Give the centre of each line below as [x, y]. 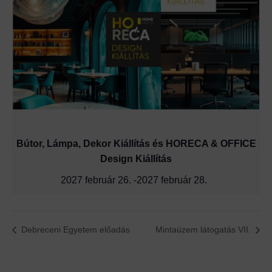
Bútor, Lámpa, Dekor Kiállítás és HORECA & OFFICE [136, 143]
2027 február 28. [172, 179]
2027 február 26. [96, 179]
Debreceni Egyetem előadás [74, 230]
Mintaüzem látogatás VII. [204, 230]
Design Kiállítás [136, 158]
